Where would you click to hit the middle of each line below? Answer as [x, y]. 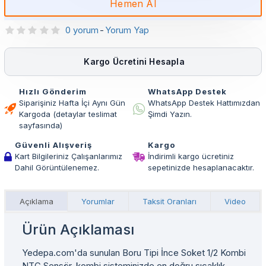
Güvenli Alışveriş [53, 145]
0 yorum [82, 30]
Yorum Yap [127, 30]
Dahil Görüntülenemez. [57, 167]
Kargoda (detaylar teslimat [68, 114]
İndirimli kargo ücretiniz [191, 156]
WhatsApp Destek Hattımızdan [204, 103]
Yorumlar [98, 201]
